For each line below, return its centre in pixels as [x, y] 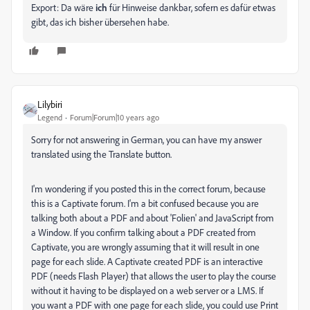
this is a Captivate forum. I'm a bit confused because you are [145, 203]
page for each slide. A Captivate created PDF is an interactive [147, 261]
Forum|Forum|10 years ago [115, 117]
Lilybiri [50, 104]
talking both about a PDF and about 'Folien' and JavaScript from [153, 218]
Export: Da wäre [63, 7]
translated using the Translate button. [101, 154]
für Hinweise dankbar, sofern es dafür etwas [191, 7]
